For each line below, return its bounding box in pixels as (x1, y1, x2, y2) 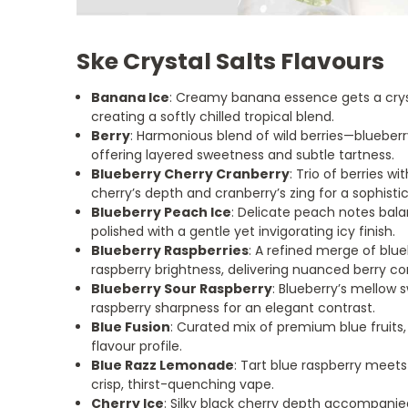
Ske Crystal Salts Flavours (76, 45, 384, 77)
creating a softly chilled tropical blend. (91, 107, 335, 126)
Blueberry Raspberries (91, 240, 250, 260)
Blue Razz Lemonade (91, 355, 235, 374)
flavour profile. (91, 336, 183, 355)
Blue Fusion (91, 317, 171, 336)
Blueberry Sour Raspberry (91, 279, 273, 298)
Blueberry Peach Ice (91, 202, 232, 221)
